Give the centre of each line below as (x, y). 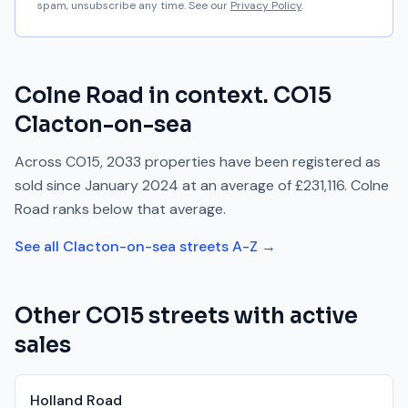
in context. (209, 96)
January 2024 (132, 185)
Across (40, 162)
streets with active (251, 316)
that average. (181, 209)
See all (39, 246)
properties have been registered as (261, 162)
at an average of (239, 185)
